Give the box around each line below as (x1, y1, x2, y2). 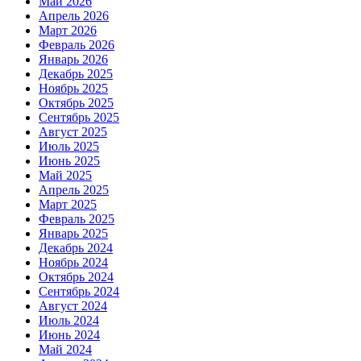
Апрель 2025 (39, 182, 109, 197)
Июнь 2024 (39, 327, 100, 342)
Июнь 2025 (39, 153, 100, 168)
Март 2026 (39, 23, 97, 37)
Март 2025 (39, 197, 97, 211)
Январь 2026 (39, 52, 108, 66)
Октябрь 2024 (39, 269, 114, 284)
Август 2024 (39, 298, 107, 313)
